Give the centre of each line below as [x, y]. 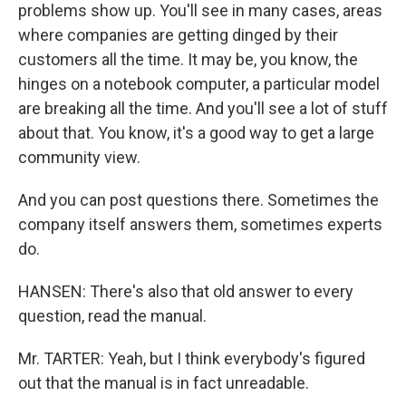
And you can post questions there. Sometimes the [198, 200]
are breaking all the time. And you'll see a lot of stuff [203, 108]
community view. [79, 157]
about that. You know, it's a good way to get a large [196, 133]
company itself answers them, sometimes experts [200, 224]
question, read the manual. [112, 316]
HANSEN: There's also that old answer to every [186, 291]
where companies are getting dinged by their [178, 35]
